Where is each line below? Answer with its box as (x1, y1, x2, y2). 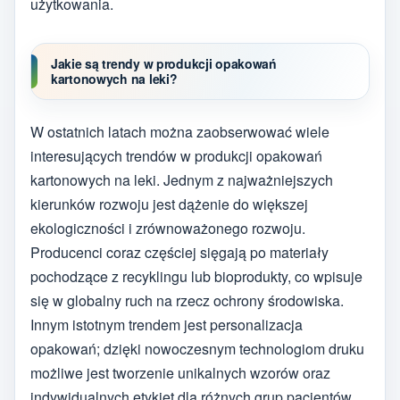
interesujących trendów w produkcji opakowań (30, 145, 322, 166)
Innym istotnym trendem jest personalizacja (30, 313, 303, 335)
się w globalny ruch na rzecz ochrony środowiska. (30, 289, 344, 311)
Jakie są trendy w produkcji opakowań (51, 54, 277, 72)
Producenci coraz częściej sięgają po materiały (30, 241, 329, 262)
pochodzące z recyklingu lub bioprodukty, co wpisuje (30, 265, 362, 287)
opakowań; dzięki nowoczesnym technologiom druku (30, 337, 364, 359)
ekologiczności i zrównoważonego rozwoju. (30, 217, 305, 238)
